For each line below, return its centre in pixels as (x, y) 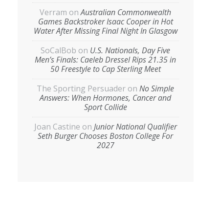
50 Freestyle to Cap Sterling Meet (105, 69)
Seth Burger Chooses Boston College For (105, 136)
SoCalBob (58, 50)
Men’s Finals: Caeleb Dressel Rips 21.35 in (105, 60)
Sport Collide (105, 107)
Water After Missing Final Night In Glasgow (105, 31)
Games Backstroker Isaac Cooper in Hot (105, 22)
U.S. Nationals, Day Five (130, 50)
